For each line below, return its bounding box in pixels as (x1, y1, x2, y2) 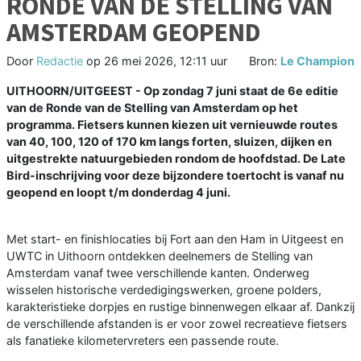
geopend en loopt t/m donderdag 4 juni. (6, 185, 230, 200)
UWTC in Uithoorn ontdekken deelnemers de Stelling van (6, 249, 313, 263)
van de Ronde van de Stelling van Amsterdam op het (6, 101, 298, 115)
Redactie (36, 54, 83, 68)
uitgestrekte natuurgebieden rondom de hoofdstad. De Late (6, 151, 346, 166)
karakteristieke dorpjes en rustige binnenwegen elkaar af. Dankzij (6, 300, 355, 314)
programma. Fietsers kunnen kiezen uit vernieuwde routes (6, 118, 338, 132)
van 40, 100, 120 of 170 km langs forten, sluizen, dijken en (6, 135, 332, 149)
